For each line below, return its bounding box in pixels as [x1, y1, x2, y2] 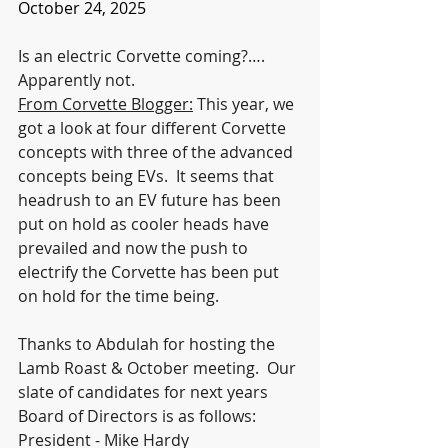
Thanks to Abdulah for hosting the [18, 332, 279, 355]
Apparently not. [18, 68, 139, 91]
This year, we [193, 92, 298, 115]
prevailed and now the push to [18, 236, 252, 259]
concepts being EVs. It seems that [18, 164, 278, 187]
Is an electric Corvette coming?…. [18, 44, 269, 67]
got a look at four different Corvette [18, 116, 290, 139]
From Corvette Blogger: [18, 92, 193, 115]
